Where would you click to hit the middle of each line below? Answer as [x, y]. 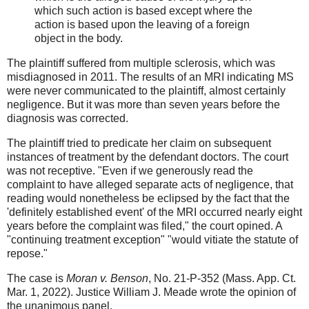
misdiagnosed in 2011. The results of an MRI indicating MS [150, 77]
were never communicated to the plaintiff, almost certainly [146, 91]
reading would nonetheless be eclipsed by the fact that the [148, 199]
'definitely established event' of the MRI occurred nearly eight [154, 212]
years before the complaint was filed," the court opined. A [144, 226]
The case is [37, 278]
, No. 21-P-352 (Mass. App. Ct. [222, 278]
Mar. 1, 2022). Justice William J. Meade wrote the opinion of [151, 292]
